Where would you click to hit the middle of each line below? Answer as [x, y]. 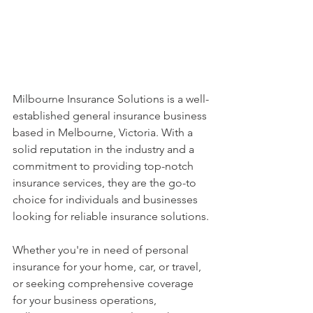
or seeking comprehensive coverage [104, 283]
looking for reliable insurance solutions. [111, 216]
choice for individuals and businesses [107, 199]
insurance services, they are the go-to [106, 182]
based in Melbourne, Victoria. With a [104, 132]
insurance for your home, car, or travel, [108, 266]
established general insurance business [111, 115]
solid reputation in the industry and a [105, 149]
